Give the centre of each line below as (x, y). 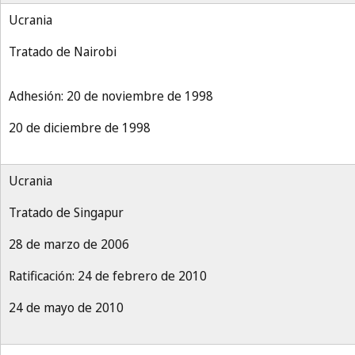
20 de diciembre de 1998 (80, 128)
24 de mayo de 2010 (66, 307)
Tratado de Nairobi (63, 52)
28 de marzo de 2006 (69, 244)
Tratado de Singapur (66, 212)
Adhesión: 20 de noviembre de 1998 (111, 96)
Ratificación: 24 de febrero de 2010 (108, 276)
